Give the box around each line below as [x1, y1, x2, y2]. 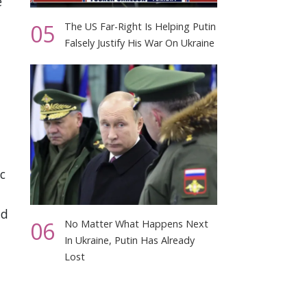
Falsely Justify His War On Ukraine [64, 36, 215, 49]
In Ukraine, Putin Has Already [64, 233, 195, 247]
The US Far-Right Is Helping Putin [64, 19, 217, 33]
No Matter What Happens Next [64, 217, 209, 230]
